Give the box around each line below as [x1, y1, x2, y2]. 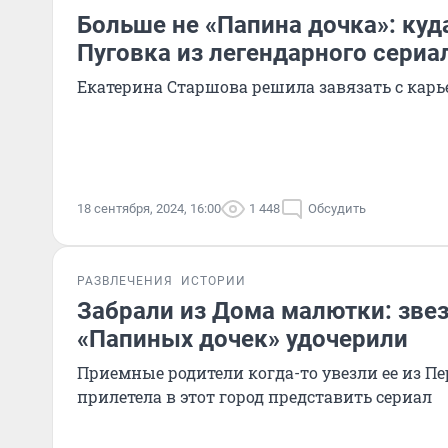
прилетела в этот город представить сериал [77, 386, 432, 407]
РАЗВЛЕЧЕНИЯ [77, 274, 173, 288]
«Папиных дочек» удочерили [77, 325, 408, 353]
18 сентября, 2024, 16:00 [77, 201, 221, 216]
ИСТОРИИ [181, 274, 246, 288]
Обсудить [308, 201, 366, 216]
